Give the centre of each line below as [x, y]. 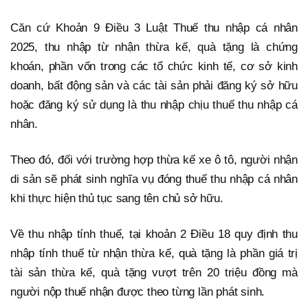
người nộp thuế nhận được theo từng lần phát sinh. [138, 292]
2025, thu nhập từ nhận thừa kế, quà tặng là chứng [154, 47]
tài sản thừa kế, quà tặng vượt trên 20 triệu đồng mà [154, 273]
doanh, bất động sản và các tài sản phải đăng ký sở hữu [154, 86]
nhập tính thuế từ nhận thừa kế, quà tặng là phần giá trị [154, 254]
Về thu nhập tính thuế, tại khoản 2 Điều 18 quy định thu [154, 234]
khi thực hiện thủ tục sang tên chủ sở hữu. [117, 199]
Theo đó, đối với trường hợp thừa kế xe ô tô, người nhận [154, 160]
